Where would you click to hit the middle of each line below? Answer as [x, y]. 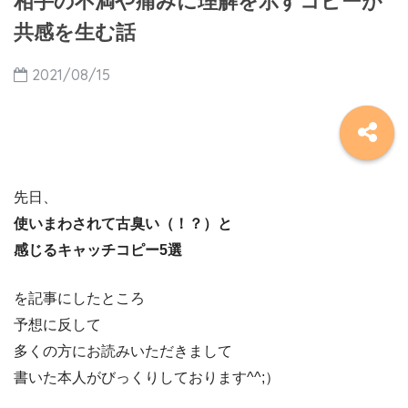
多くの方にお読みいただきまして [123, 351]
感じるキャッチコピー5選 [98, 250]
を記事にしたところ [79, 298]
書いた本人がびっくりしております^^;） [147, 377]
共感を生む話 [75, 32]
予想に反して [57, 325]
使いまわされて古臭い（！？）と [123, 224]
